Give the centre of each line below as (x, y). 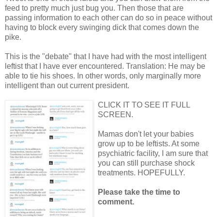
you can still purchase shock (146, 163)
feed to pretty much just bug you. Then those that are (94, 8)
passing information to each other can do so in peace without (108, 17)
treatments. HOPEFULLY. (141, 172)
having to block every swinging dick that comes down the (102, 27)
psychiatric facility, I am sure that (153, 153)
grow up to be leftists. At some (149, 143)
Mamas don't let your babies (146, 134)
